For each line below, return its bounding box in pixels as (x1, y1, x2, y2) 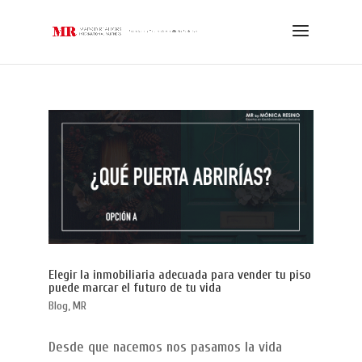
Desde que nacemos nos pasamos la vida (48, 338, 282, 356)
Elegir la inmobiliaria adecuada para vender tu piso (48, 267, 311, 282)
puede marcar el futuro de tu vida (48, 280, 221, 295)
